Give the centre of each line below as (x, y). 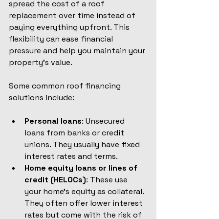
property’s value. (41, 62)
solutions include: (42, 98)
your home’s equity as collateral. (85, 191)
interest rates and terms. (71, 156)
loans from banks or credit (75, 133)
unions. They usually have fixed (83, 144)
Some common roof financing (66, 86)
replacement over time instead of (73, 15)
